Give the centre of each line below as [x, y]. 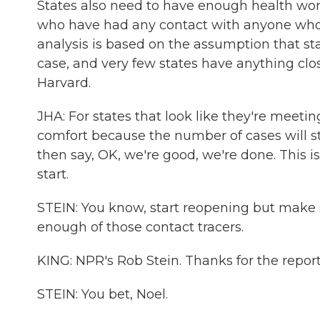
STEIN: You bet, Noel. [102, 294]
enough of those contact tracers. [140, 227]
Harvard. [64, 83]
